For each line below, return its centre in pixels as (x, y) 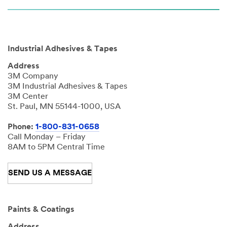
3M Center (28, 97)
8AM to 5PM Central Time (56, 148)
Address (24, 67)
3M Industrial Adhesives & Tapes (67, 87)
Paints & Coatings (41, 210)
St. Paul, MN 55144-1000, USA (64, 107)
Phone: (22, 127)
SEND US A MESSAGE (50, 174)
